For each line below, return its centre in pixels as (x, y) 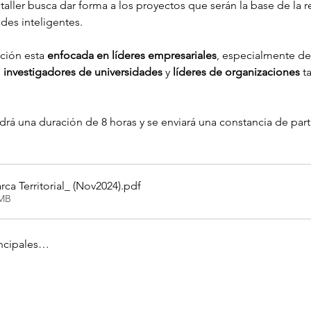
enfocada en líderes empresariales (132, 55)
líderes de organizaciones (236, 72)
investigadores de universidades (83, 72)
